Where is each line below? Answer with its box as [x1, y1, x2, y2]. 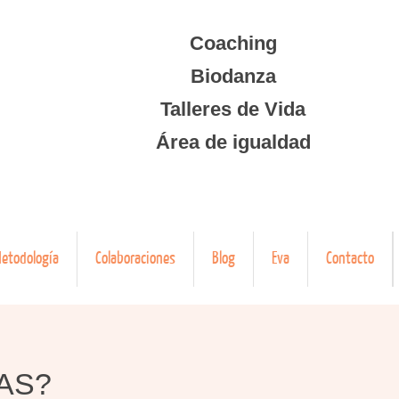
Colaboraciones [94, 249, 175, 268]
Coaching [189, 32, 277, 54]
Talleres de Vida [160, 98, 305, 120]
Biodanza [190, 65, 276, 87]
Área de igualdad [155, 131, 311, 153]
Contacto [325, 249, 374, 268]
